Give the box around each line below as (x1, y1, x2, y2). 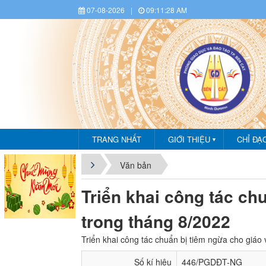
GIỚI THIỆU (168, 134, 210, 145)
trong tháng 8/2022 (81, 209, 230, 233)
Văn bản (120, 159, 151, 172)
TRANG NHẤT (92, 134, 141, 145)
